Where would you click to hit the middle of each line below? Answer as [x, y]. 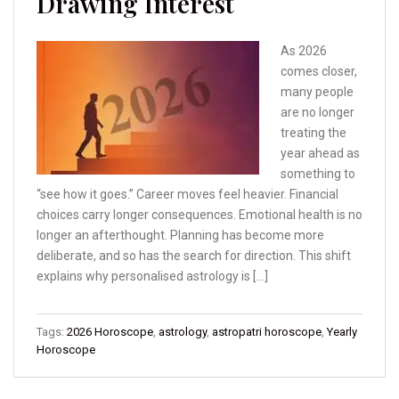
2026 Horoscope [110, 332]
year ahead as [320, 154]
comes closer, [319, 72]
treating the [313, 133]
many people [317, 92]
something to [318, 174]
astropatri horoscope [267, 332]
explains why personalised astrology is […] [152, 277]
